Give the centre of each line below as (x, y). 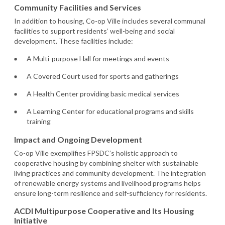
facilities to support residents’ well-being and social (94, 31)
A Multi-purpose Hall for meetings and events (98, 58)
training (39, 121)
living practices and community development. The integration (110, 173)
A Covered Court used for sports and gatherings (103, 76)
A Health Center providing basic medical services (103, 93)
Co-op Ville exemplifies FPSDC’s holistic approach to (96, 153)
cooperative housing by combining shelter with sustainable (106, 163)
